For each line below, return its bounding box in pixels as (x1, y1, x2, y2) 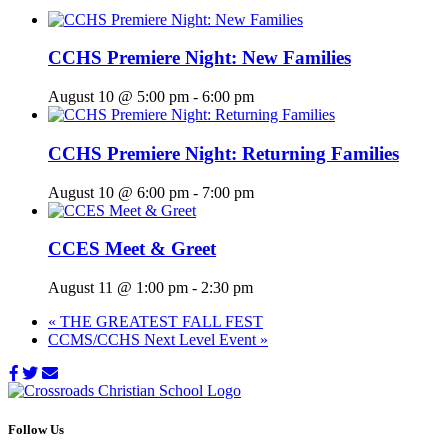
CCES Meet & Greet (48, 238, 216, 260)
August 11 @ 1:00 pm (48, 278, 188, 296)
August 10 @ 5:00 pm (48, 88, 189, 106)
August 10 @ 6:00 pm (48, 183, 189, 201)
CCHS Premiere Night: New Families (48, 47, 351, 69)
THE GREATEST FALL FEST (56, 312, 263, 330)
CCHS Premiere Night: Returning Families (48, 142, 399, 164)
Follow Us (8, 422, 64, 438)
